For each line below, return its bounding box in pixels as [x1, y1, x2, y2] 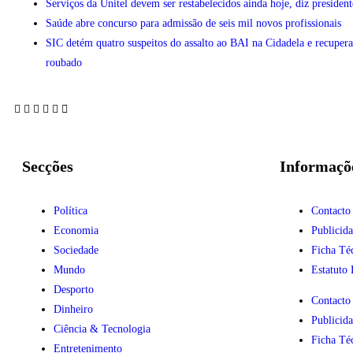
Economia [54, 224, 98, 236]
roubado [46, 56, 82, 69]
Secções [22, 157, 73, 175]
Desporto [54, 283, 94, 295]
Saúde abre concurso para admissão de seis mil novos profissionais [46, 17, 341, 29]
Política [54, 204, 87, 217]
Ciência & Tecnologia [54, 322, 150, 335]
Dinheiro [54, 303, 93, 315]
